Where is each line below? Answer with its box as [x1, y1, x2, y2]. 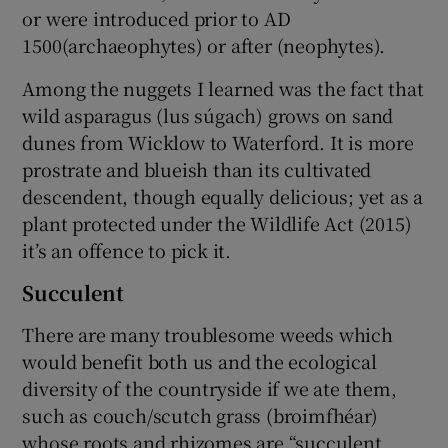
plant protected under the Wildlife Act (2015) [22, 209, 412, 236]
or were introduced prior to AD [22, 4, 291, 31]
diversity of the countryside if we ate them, [22, 374, 397, 401]
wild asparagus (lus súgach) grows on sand [22, 101, 394, 128]
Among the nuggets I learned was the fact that [22, 74, 424, 101]
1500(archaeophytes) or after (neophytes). [22, 31, 386, 58]
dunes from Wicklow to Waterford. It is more [22, 128, 414, 155]
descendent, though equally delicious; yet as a [22, 182, 424, 209]
